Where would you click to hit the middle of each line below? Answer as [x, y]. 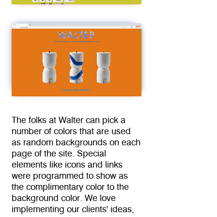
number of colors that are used [71, 132]
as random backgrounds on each [76, 143]
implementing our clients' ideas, [73, 209]
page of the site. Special [59, 154]
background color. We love [64, 198]
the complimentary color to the [70, 187]
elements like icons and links [67, 165]
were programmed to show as [70, 176]
